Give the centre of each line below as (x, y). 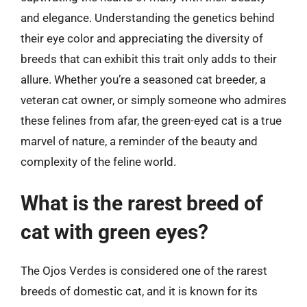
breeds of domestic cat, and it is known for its (139, 291)
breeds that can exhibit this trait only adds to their (149, 59)
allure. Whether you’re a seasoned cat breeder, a (143, 79)
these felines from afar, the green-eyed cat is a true (151, 120)
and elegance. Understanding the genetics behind (148, 17)
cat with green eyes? (114, 232)
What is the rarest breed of (142, 203)
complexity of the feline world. (98, 161)
